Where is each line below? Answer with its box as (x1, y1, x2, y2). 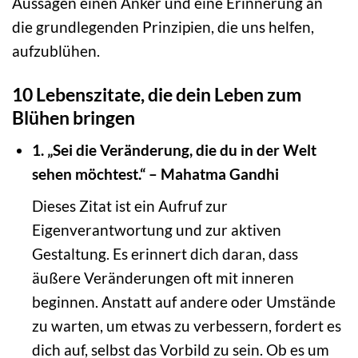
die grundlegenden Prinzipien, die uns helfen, (12, 17, 314, 36)
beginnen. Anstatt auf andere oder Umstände (31, 292, 336, 311)
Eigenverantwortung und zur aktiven (31, 220, 281, 239)
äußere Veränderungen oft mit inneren (31, 268, 294, 287)
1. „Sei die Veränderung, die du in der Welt (31, 141, 316, 160)
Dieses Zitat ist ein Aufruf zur (31, 196, 228, 215)
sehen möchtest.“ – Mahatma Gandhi (31, 165, 279, 184)
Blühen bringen (12, 105, 135, 129)
